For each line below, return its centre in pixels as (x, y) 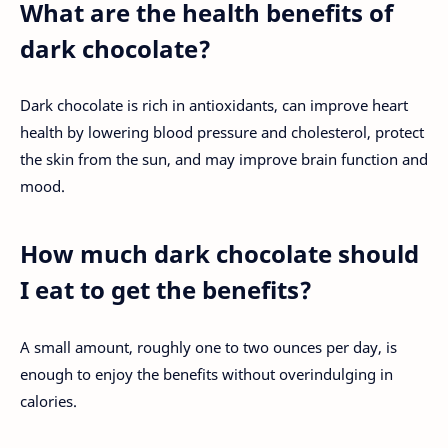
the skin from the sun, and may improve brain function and (224, 159)
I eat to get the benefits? (166, 290)
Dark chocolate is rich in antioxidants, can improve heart (214, 105)
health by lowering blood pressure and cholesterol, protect (222, 132)
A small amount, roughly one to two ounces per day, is (208, 346)
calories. (48, 400)
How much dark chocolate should (219, 254)
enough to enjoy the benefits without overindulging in (206, 373)
